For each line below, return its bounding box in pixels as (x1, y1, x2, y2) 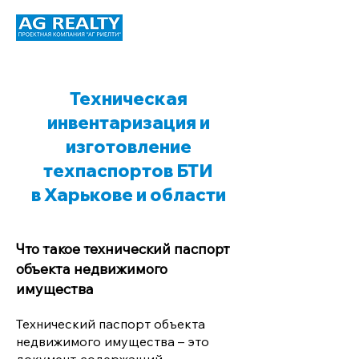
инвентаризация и (46, 111, 210, 134)
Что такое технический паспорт (16, 240, 230, 258)
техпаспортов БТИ (43, 159, 213, 182)
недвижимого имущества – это (16, 333, 209, 349)
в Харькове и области (30, 184, 226, 206)
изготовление (65, 135, 192, 158)
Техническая (69, 87, 188, 110)
